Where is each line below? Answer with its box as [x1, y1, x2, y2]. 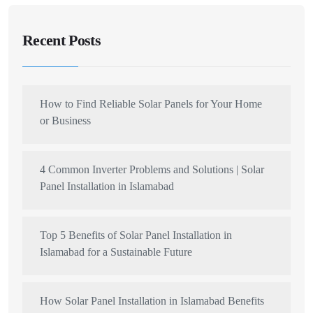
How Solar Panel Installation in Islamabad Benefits [40, 294, 264, 307]
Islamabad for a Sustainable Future [40, 245, 192, 258]
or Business [40, 114, 91, 126]
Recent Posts [22, 31, 101, 49]
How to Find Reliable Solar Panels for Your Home [40, 97, 262, 110]
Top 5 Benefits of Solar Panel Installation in [40, 228, 232, 241]
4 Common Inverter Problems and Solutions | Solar [40, 163, 264, 175]
